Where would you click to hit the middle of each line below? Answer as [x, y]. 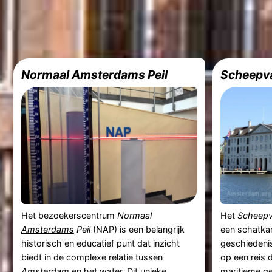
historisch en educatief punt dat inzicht [100, 243]
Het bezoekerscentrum [69, 215]
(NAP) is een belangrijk [137, 229]
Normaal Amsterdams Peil [94, 75]
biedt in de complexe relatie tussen [92, 257]
